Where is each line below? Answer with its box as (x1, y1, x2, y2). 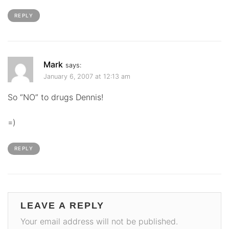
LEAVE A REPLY (20, 200, 104, 211)
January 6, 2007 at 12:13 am (43, 73, 130, 81)
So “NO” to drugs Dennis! (8, 92, 103, 103)
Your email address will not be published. (20, 216, 178, 227)
